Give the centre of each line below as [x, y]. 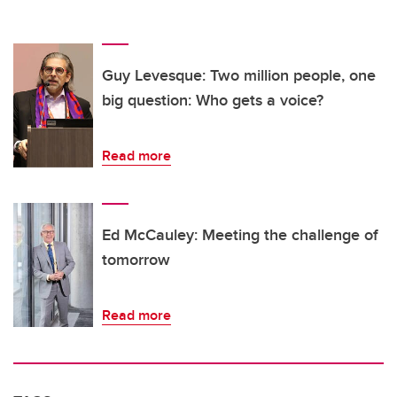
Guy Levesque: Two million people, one [239, 76]
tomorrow [136, 260]
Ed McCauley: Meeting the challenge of [240, 235]
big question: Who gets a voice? [213, 101]
